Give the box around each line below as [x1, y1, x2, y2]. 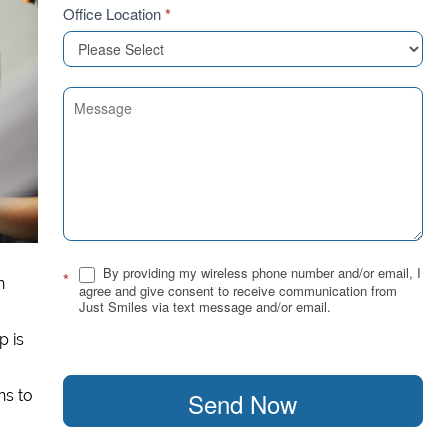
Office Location [63, 3, 165, 24]
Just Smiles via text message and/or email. [79, 296, 331, 316]
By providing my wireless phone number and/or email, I [99, 263, 421, 282]
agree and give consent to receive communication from [79, 280, 397, 300]
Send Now [188, 385, 298, 421]
